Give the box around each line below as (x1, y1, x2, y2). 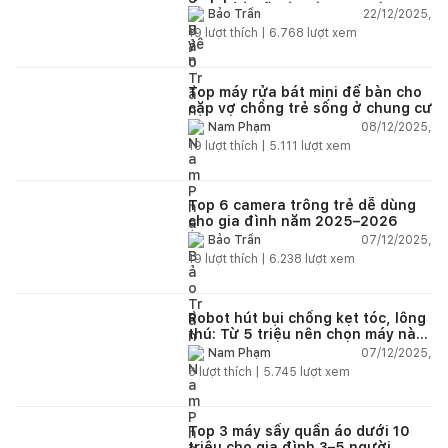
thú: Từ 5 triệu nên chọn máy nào (188, 325, 425, 342)
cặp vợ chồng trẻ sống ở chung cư (188, 99, 432, 116)
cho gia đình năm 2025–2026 (188, 212, 398, 229)
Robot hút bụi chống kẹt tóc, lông (188, 309, 426, 326)
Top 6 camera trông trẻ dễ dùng (188, 196, 416, 213)
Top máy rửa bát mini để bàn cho (188, 83, 422, 100)
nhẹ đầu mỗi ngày (188, 2, 315, 19)
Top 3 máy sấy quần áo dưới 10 (188, 422, 410, 439)
